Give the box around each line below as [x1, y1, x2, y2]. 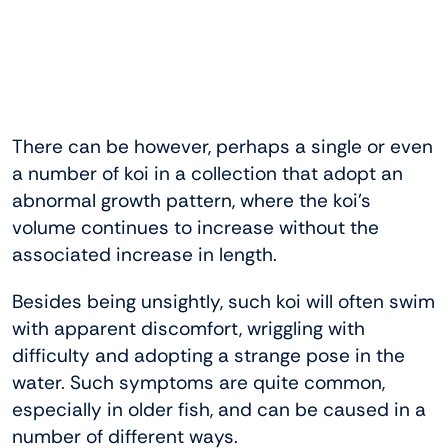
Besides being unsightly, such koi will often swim [12, 289, 435, 315]
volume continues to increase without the [12, 215, 379, 241]
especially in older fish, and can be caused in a [12, 397, 426, 423]
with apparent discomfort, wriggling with [12, 316, 365, 342]
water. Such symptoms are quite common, [12, 370, 385, 396]
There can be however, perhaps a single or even [12, 134, 433, 160]
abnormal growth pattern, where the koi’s [12, 188, 371, 214]
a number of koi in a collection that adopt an [12, 161, 403, 187]
